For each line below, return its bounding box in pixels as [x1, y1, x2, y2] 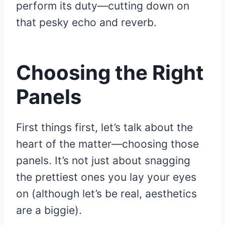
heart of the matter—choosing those [16, 138, 199, 151]
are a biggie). [16, 204, 82, 217]
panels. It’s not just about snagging [16, 154, 190, 167]
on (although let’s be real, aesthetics [16, 187, 197, 200]
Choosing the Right [16, 60, 204, 85]
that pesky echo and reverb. [16, 16, 157, 29]
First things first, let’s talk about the [16, 121, 193, 134]
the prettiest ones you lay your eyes [16, 171, 196, 184]
